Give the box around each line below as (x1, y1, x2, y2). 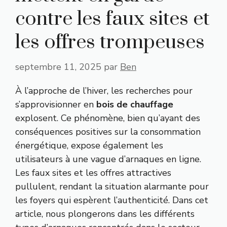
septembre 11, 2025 (15, 60, 101, 73)
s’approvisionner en (15, 98, 96, 110)
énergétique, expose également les (15, 139, 163, 152)
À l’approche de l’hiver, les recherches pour (15, 84, 193, 97)
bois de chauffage (96, 98, 173, 110)
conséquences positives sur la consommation (15, 125, 201, 138)
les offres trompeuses (15, 29, 205, 55)
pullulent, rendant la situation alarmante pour (15, 180, 209, 193)
